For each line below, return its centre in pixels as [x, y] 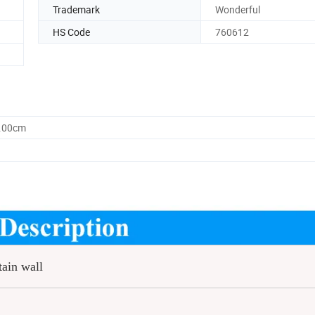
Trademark [76, 9]
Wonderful [238, 9]
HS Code [71, 32]
